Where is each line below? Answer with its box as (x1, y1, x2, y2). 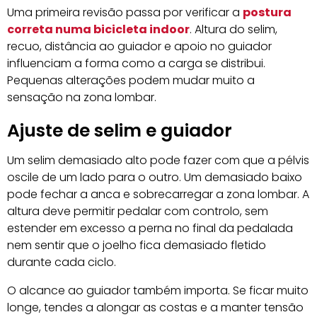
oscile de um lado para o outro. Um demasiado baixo (7, 169, 302, 185)
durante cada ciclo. (7, 254, 116, 270)
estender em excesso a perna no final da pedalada (7, 220, 293, 236)
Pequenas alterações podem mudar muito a (7, 71, 255, 88)
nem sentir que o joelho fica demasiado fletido (7, 237, 266, 253)
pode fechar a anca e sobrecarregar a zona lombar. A (7, 186, 309, 202)
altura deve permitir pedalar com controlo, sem (7, 203, 268, 219)
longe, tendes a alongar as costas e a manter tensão (7, 299, 304, 316)
